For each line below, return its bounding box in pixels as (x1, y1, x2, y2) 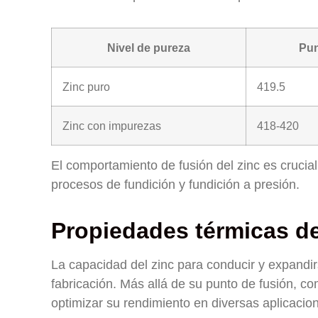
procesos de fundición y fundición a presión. (51, 177, 300, 192)
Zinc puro (62, 80, 110, 93)
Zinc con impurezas (62, 119, 161, 132)
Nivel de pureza (107, 41, 190, 54)
